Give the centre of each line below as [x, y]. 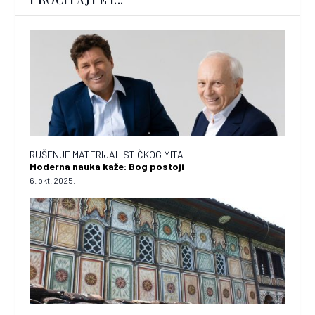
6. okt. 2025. [53, 180]
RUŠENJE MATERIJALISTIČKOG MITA [107, 154]
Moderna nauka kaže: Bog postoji [107, 166]
